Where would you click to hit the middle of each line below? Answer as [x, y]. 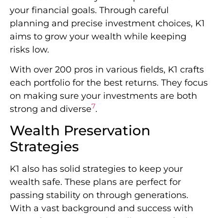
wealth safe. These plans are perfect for [95, 182]
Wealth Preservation [80, 131]
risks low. [29, 49]
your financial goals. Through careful [89, 10]
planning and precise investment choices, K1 [107, 23]
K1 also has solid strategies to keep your [96, 169]
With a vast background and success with [101, 209]
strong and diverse [51, 109]
